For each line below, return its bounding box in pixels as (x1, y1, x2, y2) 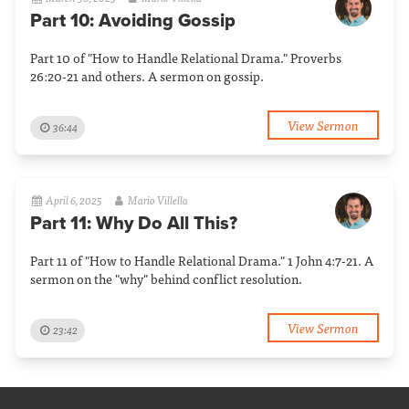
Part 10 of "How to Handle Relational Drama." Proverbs (30, 47, 341, 68)
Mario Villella (127, 191, 188, 209)
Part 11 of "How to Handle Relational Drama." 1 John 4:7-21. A (30, 250, 373, 270)
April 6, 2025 (46, 191, 103, 209)
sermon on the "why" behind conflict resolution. (30, 268, 302, 288)
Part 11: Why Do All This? (30, 213, 237, 235)
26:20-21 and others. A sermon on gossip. (30, 66, 264, 86)
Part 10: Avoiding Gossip (30, 10, 236, 32)
